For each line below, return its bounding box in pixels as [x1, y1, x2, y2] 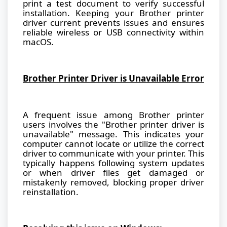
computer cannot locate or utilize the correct [23, 137, 204, 149]
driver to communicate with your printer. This [23, 147, 204, 159]
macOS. [23, 35, 54, 48]
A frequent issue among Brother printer [23, 108, 204, 121]
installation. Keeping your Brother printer [23, 7, 204, 19]
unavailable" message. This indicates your [23, 128, 204, 140]
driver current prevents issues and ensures [23, 16, 204, 28]
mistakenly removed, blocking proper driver [23, 176, 204, 188]
